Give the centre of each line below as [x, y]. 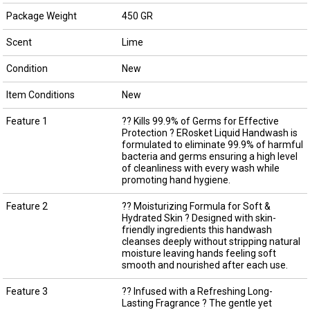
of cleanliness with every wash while [200, 168]
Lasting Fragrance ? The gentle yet [197, 303]
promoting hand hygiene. [176, 180]
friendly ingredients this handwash [197, 229]
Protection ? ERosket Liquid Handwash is [209, 133]
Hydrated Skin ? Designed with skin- [199, 218]
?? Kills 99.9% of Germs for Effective [200, 121]
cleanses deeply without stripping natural [211, 241]
